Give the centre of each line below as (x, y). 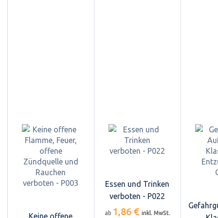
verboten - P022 (137, 196)
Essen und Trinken (137, 184)
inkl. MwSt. (156, 213)
